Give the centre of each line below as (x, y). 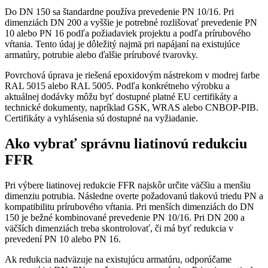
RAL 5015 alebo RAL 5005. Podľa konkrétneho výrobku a (117, 86)
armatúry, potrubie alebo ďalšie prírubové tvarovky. (101, 55)
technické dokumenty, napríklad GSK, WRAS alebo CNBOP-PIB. (132, 108)
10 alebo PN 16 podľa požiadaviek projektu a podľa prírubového (128, 33)
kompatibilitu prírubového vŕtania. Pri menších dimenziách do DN (130, 206)
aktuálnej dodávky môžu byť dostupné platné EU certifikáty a (121, 97)
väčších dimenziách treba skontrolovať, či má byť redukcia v (119, 228)
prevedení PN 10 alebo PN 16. (63, 239)
